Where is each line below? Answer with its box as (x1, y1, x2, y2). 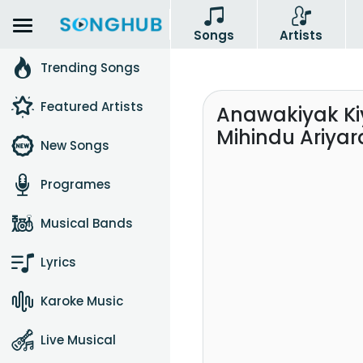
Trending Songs (41, 59, 140, 76)
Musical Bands (41, 215, 133, 232)
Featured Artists (41, 98, 143, 115)
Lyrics (41, 254, 76, 271)
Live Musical (41, 331, 116, 348)
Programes (41, 176, 111, 193)
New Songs (41, 137, 109, 154)
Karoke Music (41, 293, 123, 310)
